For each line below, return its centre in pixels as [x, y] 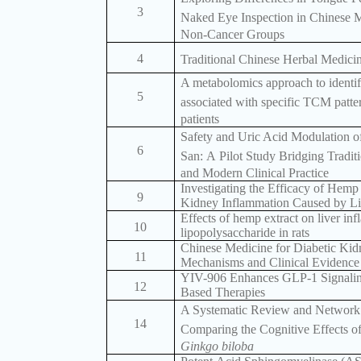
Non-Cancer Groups [232, 35]
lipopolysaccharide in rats [245, 233]
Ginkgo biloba [217, 346]
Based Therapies [222, 293]
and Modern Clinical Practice [254, 173]
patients [199, 119]
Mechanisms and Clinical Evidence [270, 263]
